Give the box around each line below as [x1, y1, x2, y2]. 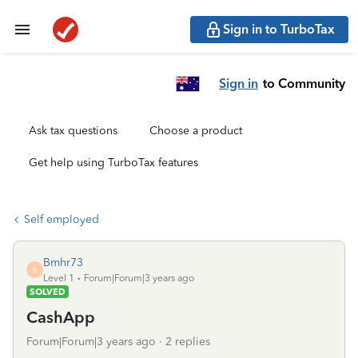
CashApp [26, 308, 95, 327]
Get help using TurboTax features [29, 156, 198, 169]
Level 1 [43, 272, 74, 284]
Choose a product [149, 124, 242, 137]
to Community [263, 75, 345, 91]
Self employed [24, 213, 99, 226]
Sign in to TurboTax [223, 22, 335, 37]
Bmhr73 [43, 256, 83, 269]
